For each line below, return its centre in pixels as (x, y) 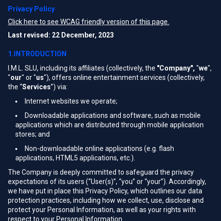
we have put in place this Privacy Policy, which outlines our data (105, 191)
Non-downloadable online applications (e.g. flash (99, 148)
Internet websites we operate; (71, 101)
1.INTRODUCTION (37, 54)
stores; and (33, 134)
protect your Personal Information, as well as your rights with (102, 210)
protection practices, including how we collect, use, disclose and (106, 200)
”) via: (59, 87)
